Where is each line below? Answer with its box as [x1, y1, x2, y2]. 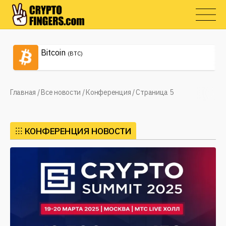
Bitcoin [41, 47, 66, 58]
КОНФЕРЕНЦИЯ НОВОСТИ [24, 125, 132, 137]
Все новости [41, 88, 81, 97]
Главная [10, 88, 36, 97]
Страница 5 [136, 88, 174, 97]
